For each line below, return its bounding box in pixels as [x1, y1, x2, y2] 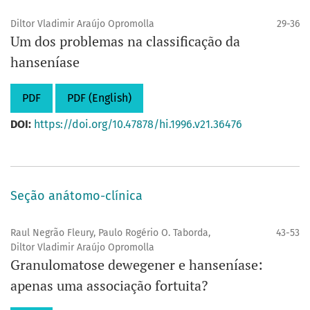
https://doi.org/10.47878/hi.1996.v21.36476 [34, 118, 242, 131]
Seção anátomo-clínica [10, 188, 143, 203]
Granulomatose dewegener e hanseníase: [10, 255, 263, 274]
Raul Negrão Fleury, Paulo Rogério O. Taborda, [10, 227, 210, 239]
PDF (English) [67, 91, 131, 104]
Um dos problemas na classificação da [10, 32, 240, 51]
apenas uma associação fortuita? [10, 276, 208, 295]
